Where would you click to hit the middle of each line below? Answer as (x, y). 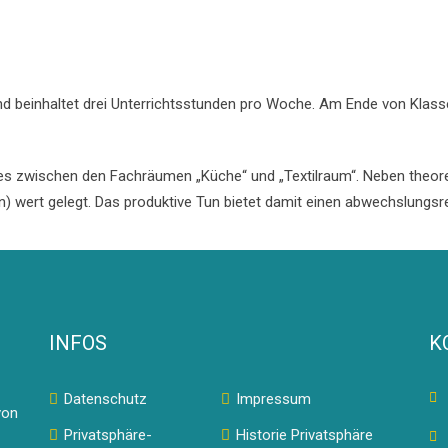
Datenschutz (105, 399)
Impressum (273, 399)
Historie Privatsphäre (304, 435)
